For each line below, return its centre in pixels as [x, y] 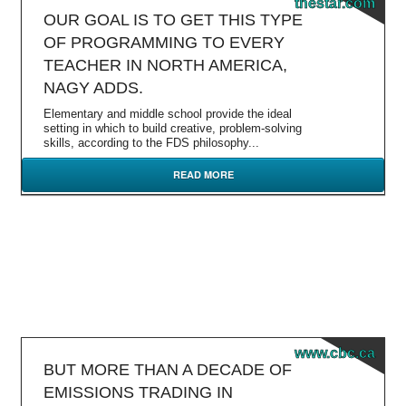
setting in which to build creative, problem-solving [173, 128]
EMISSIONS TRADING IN [138, 392]
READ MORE [203, 174]
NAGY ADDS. [93, 88]
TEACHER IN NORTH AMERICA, [165, 65]
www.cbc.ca [335, 353]
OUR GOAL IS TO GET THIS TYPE [173, 20]
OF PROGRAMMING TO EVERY [164, 43]
